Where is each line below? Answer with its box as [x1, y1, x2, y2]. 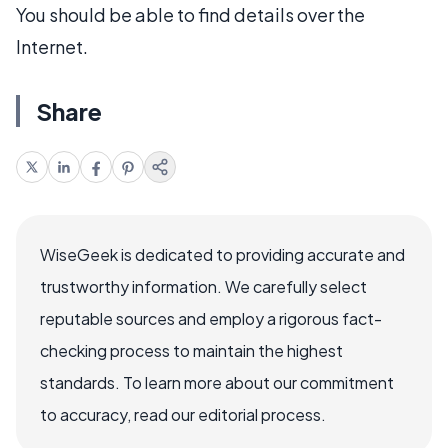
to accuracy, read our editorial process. [40, 403, 326, 425]
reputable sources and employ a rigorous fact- [40, 307, 382, 329]
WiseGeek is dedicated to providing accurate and [40, 243, 405, 265]
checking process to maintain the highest [40, 339, 343, 361]
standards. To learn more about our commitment [40, 371, 394, 393]
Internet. [16, 34, 88, 58]
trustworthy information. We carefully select [40, 275, 367, 297]
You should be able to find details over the [16, 2, 365, 26]
